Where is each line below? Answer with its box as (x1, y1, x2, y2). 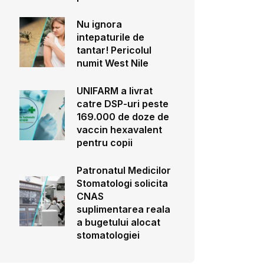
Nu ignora (76, 18, 122, 30)
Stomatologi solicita (76, 177, 168, 189)
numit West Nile (76, 57, 148, 69)
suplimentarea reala (76, 203, 170, 215)
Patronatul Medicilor (76, 164, 171, 176)
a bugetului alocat (76, 216, 160, 228)
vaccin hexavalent (76, 124, 162, 136)
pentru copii (76, 137, 133, 148)
